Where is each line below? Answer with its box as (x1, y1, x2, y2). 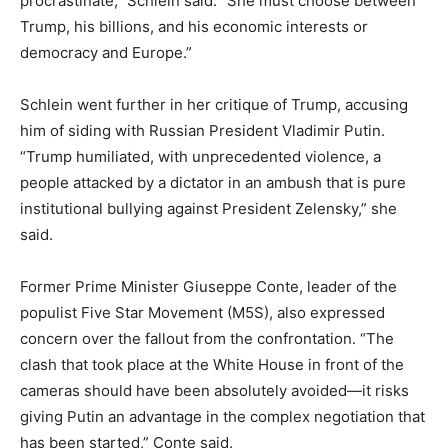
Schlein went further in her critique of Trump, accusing (20, 95, 408, 115)
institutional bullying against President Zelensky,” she (20, 199, 397, 219)
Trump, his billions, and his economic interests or (20, 17, 368, 37)
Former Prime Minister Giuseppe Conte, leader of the (20, 277, 397, 297)
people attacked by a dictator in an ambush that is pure (20, 173, 406, 193)
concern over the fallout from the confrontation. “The (20, 329, 394, 349)
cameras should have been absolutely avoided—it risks (20, 381, 409, 401)
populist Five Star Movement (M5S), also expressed (20, 303, 385, 323)
